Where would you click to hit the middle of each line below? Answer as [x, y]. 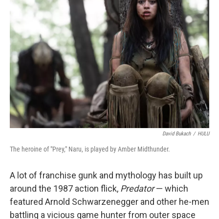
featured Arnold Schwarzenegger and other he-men [109, 202]
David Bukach [176, 134]
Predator [137, 188]
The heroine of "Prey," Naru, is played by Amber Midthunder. [90, 149]
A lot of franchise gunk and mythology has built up [106, 175]
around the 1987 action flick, [65, 188]
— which [171, 188]
